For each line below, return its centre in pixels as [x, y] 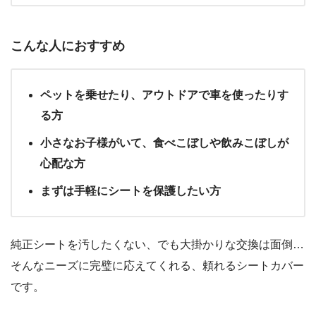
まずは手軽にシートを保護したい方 [130, 191]
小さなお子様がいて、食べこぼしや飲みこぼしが [164, 143]
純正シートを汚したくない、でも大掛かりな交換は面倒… [157, 245]
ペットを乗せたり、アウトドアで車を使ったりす [164, 95]
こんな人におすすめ [68, 46]
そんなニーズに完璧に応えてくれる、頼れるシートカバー [157, 266]
